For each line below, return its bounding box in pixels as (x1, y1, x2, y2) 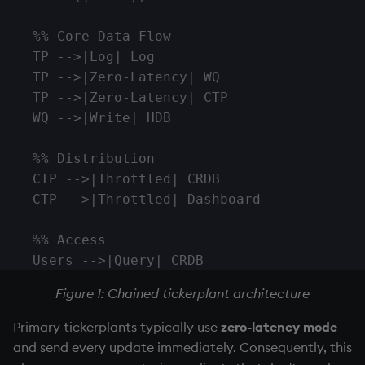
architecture (230, 285, 310, 301)
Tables (210, 245, 249, 262)
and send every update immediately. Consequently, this (13, 339, 352, 355)
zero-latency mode (221, 319, 337, 335)
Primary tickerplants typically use (13, 319, 221, 335)
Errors (210, 325, 246, 341)
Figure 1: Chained (55, 285, 162, 301)
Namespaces (210, 6, 290, 22)
